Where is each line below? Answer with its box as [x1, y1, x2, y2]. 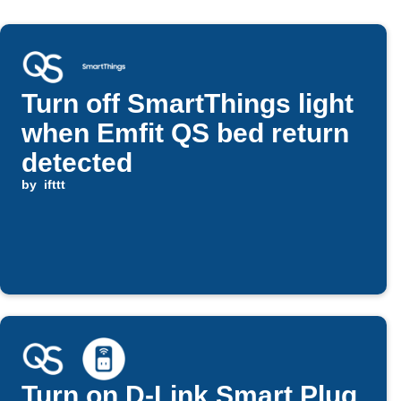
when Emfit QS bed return [21, 118, 349, 149]
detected [21, 148, 132, 178]
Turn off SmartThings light [21, 89, 354, 119]
